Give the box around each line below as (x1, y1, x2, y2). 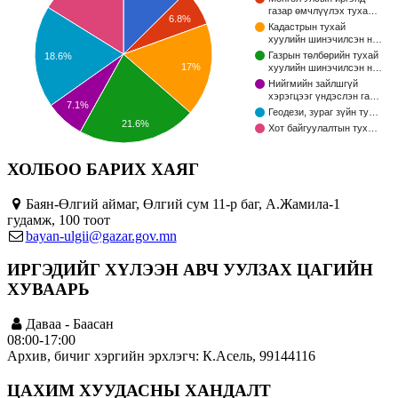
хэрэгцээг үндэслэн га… (268, 91, 379, 102)
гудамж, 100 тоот (7, 211, 110, 227)
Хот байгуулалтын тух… (268, 123, 378, 134)
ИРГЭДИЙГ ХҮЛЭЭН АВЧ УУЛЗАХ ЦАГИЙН (7, 260, 373, 280)
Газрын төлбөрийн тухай (268, 50, 378, 61)
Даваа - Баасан (25, 316, 114, 332)
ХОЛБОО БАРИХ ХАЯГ (7, 160, 199, 179)
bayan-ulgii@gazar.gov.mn (25, 227, 177, 243)
